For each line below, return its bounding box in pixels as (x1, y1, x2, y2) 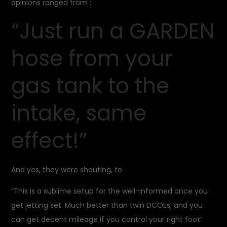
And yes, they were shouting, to (11, 165, 123, 175)
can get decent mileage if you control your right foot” (11, 214, 203, 224)
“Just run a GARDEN (11, 16, 215, 46)
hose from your (11, 44, 173, 73)
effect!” (11, 126, 88, 156)
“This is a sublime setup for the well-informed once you (11, 186, 208, 196)
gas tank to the (11, 71, 170, 101)
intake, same (11, 98, 147, 128)
